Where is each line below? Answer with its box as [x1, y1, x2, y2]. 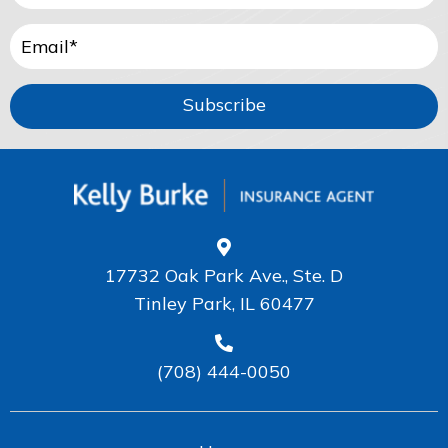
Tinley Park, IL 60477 [133, 291, 315, 315]
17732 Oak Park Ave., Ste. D [105, 263, 343, 287]
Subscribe [182, 93, 266, 117]
